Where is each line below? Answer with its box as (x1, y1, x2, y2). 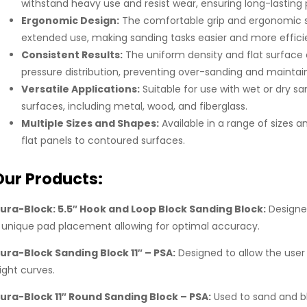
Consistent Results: (21, 48, 123, 62)
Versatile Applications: (21, 82, 140, 97)
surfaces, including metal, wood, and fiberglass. (21, 99, 247, 114)
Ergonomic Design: (21, 14, 119, 28)
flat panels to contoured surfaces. (21, 134, 185, 148)
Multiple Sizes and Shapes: (21, 116, 159, 131)
